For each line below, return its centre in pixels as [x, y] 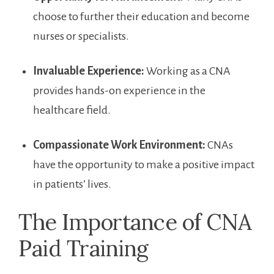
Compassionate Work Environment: [119, 145]
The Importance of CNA [135, 222]
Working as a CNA [187, 71]
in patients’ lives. [72, 184]
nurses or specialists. [81, 36]
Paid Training [83, 249]
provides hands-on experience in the [119, 91]
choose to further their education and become [141, 17]
